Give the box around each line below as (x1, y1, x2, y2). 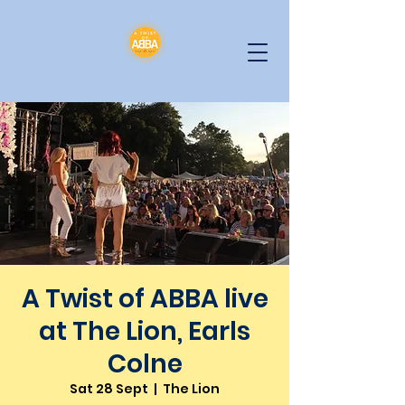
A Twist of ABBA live (21, 281, 268, 316)
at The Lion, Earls (39, 314, 250, 349)
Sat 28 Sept (70, 380, 148, 398)
